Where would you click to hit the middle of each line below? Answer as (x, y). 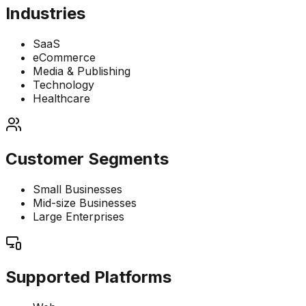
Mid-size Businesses (85, 203)
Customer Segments (87, 159)
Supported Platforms (88, 277)
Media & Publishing (82, 71)
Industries (45, 14)
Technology (64, 85)
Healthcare (61, 99)
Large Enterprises (79, 217)
